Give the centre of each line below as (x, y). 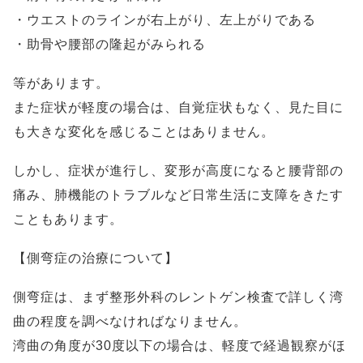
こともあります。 (68, 219)
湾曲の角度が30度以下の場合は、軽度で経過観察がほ (179, 346)
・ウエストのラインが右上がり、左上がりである (164, 20)
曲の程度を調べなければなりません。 (130, 321)
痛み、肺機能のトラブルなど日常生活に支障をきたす (178, 195)
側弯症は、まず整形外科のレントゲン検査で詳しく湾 (178, 297)
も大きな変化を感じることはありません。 (144, 132)
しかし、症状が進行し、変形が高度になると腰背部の (178, 171)
